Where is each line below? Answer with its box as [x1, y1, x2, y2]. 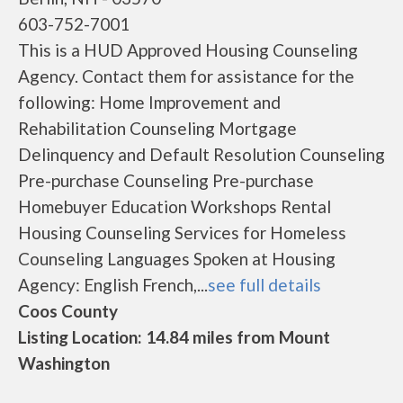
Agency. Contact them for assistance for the [18, 66, 354, 86]
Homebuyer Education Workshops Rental [18, 196, 331, 217]
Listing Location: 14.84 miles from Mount [18, 327, 330, 347]
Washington [18, 353, 110, 373]
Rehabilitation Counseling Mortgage [18, 118, 297, 139]
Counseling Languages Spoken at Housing [18, 248, 336, 269]
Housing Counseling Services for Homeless [18, 222, 346, 243]
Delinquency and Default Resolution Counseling [18, 144, 385, 165]
